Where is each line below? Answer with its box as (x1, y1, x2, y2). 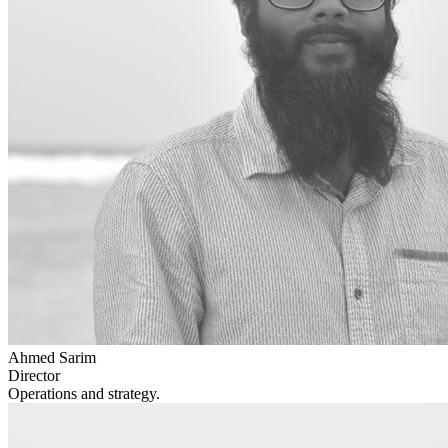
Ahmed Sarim (8, 348, 96, 366)
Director (8, 366, 60, 384)
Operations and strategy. (8, 384, 160, 402)
